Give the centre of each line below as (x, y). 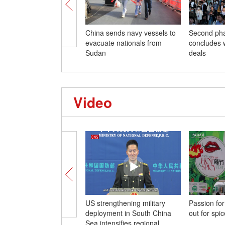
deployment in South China (128, 213)
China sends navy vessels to (131, 33)
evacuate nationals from (124, 43)
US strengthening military (125, 203)
